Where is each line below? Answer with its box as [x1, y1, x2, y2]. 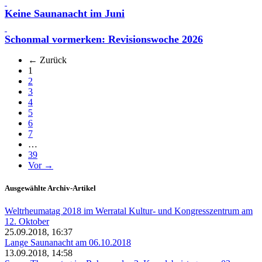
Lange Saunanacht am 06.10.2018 [5, 237, 131, 248]
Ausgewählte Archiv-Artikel [5, 184, 96, 193]
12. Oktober [5, 216, 49, 227]
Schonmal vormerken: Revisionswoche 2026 [5, 33, 203, 45]
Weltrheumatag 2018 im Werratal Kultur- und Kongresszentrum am [5, 206, 253, 216]
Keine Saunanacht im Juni [5, 7, 125, 19]
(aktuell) [32, 64, 63, 75]
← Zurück [28, 54, 67, 65]
